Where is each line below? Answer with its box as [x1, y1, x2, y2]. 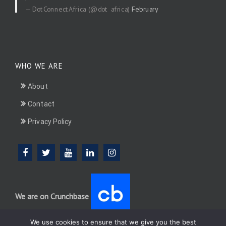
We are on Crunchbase [15, 191, 89, 201]
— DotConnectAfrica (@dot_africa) [25, 4, 132, 14]
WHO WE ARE [15, 61, 63, 71]
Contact [28, 100, 54, 108]
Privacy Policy [28, 118, 72, 126]
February [132, 4, 158, 14]
